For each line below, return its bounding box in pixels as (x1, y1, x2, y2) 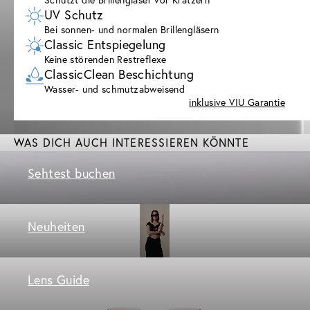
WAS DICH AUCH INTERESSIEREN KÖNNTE (14, 134, 249, 149)
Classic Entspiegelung (44, 35, 166, 53)
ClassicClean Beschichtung (44, 65, 194, 82)
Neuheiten (28, 217, 85, 235)
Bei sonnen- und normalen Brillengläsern (44, 22, 219, 36)
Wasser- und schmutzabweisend (44, 82, 185, 95)
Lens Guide (28, 271, 89, 288)
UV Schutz (44, 6, 103, 23)
